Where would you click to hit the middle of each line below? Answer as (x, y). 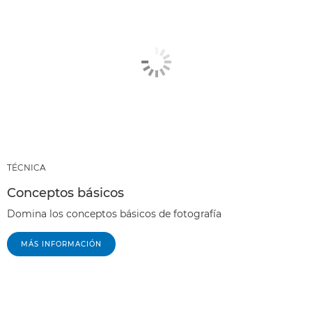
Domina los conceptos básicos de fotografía (114, 214)
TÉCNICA (26, 167)
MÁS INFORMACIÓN (61, 244)
